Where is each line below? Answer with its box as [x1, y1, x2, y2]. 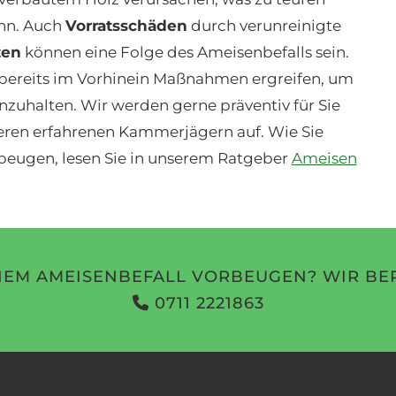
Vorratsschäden [65, 17, 187, 34]
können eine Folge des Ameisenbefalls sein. [20, 43, 349, 61]
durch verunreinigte [187, 17, 341, 34]
